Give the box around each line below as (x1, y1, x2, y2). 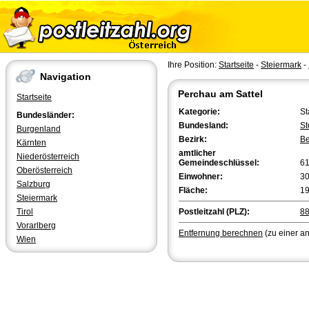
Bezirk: (179, 134, 207, 144)
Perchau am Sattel (178, 88, 263, 99)
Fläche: (179, 186, 208, 195)
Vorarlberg (17, 221, 56, 230)
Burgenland (17, 124, 61, 134)
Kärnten (17, 138, 46, 148)
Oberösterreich (17, 166, 72, 175)
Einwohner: (179, 172, 223, 181)
